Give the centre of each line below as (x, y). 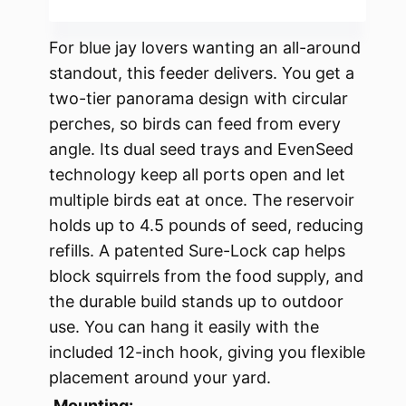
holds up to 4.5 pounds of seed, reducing (206, 225)
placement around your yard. (160, 377)
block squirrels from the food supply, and (206, 275)
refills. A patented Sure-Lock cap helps (197, 250)
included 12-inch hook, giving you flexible (207, 352)
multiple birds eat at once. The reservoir (202, 199)
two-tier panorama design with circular (198, 98)
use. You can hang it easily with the (184, 326)
